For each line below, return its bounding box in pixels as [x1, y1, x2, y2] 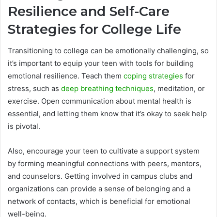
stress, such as [8, 84, 61, 93]
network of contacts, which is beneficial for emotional [8, 197, 190, 206]
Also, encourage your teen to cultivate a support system [8, 146, 200, 156]
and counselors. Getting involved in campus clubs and [8, 171, 192, 181]
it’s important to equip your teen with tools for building [8, 59, 194, 68]
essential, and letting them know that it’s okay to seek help [8, 109, 207, 119]
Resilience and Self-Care [8, 3, 170, 19]
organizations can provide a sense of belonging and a [8, 184, 190, 194]
